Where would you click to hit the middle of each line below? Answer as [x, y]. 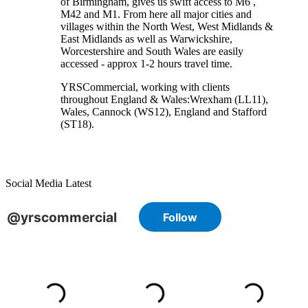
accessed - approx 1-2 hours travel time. [146, 63]
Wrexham [211, 99]
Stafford [249, 111]
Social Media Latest [48, 183]
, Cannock [110, 111]
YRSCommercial [98, 87]
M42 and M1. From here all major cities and [156, 14]
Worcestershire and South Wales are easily [152, 51]
